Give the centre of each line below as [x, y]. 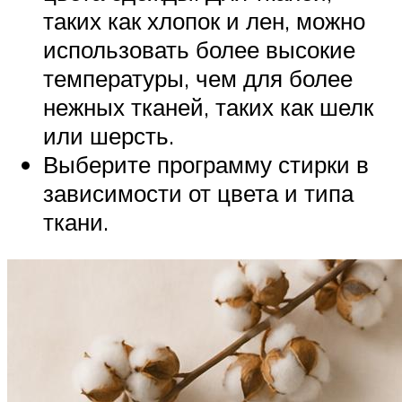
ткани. [76, 221]
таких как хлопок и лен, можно [204, 20]
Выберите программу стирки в [206, 164]
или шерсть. [109, 135]
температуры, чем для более [198, 78]
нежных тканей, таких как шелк [208, 106]
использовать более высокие [199, 49]
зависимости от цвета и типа [198, 192]
